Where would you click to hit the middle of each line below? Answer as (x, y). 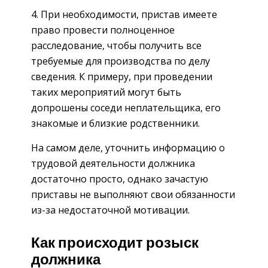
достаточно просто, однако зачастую (120, 179)
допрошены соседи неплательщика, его (126, 108)
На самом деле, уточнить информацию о (128, 148)
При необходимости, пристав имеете (129, 15)
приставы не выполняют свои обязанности (133, 195)
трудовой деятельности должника (113, 164)
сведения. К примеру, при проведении (122, 77)
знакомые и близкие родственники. (115, 124)
